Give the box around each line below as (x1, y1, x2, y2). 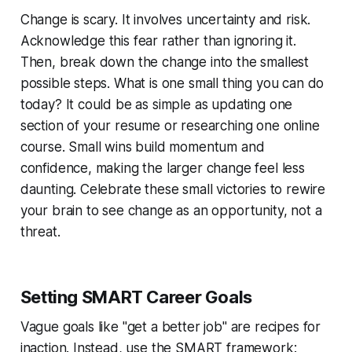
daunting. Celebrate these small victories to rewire (20, 181, 326, 197)
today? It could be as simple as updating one (20, 96, 293, 112)
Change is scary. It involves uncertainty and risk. (20, 11, 311, 27)
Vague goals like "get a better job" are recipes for (20, 318, 321, 335)
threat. (20, 223, 60, 240)
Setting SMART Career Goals (20, 286, 252, 307)
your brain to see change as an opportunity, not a (20, 202, 322, 218)
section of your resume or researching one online (20, 117, 320, 134)
